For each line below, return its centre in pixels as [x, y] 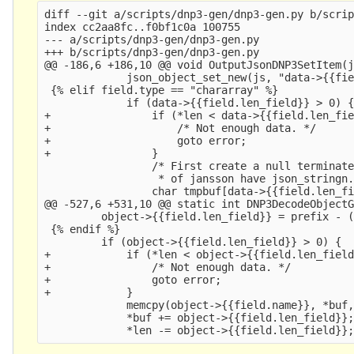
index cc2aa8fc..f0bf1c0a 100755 [143, 26]
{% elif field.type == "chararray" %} [162, 90]
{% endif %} [83, 229]
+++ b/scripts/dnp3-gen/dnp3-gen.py [152, 52]
